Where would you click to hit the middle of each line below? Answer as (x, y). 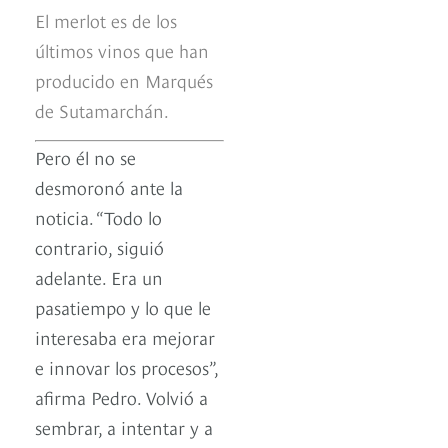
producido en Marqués (124, 79)
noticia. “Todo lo (98, 216)
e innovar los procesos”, (126, 366)
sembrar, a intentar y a (124, 426)
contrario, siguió (99, 246)
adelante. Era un (99, 276)
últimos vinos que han (122, 49)
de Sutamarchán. (102, 109)
